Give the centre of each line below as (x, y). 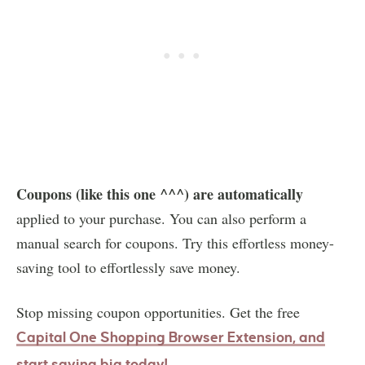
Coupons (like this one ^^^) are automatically (160, 193)
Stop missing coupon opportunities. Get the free (158, 312)
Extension (260, 337)
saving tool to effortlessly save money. (128, 267)
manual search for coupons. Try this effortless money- (175, 242)
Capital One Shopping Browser (122, 337)
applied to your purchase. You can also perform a (161, 218)
